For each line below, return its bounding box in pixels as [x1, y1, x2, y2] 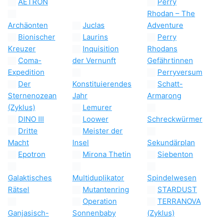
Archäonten [8, 79, 48, 88]
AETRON [8, 32, 38, 42]
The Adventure [147, 120, 199, 130]
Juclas [72, 114, 94, 124]
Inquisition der [72, 185, 122, 194]
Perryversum [147, 202, 192, 212]
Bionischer [8, 126, 45, 135]
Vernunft [72, 197, 102, 206]
